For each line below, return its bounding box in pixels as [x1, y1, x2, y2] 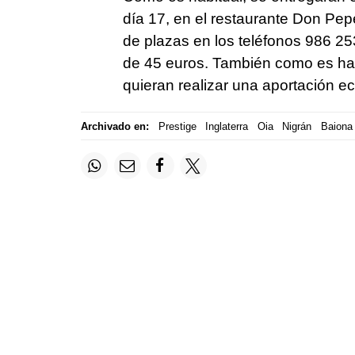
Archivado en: [81, 120, 149, 132]
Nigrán [282, 120, 311, 132]
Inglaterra [205, 120, 248, 132]
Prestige [158, 120, 197, 132]
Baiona [320, 120, 353, 132]
